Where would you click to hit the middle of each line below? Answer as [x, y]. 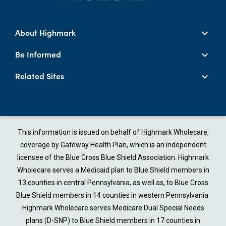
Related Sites [40, 76]
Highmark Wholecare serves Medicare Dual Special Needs [113, 208]
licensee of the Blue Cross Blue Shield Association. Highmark [113, 158]
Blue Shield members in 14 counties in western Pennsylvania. [113, 195]
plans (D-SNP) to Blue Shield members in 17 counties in [113, 221]
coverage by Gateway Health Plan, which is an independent [113, 145]
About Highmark [45, 33]
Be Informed [38, 54]
